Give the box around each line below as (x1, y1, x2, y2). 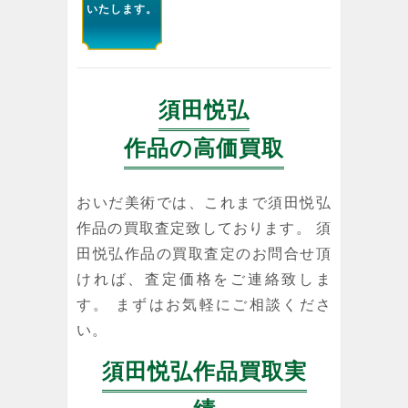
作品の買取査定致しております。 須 (76, 219, 331, 236)
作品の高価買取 (124, 135, 284, 160)
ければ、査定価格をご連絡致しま (76, 270, 331, 287)
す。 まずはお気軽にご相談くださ (76, 296, 331, 312)
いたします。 (86, 2, 158, 15)
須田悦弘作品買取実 (101, 358, 307, 383)
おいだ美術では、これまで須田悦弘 (76, 194, 331, 210)
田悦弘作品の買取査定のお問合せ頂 (76, 245, 331, 261)
